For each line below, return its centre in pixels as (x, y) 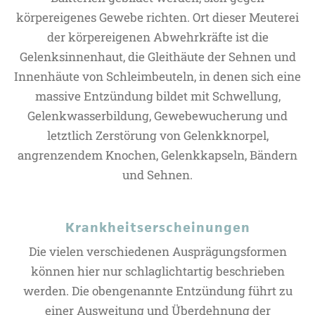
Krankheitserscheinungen (157, 227)
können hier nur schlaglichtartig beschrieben (157, 271)
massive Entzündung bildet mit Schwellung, (157, 96)
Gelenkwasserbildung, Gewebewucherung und (157, 116)
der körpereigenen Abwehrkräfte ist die (157, 37)
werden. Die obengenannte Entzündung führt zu (157, 291)
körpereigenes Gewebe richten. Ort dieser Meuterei (157, 17)
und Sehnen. (157, 175)
